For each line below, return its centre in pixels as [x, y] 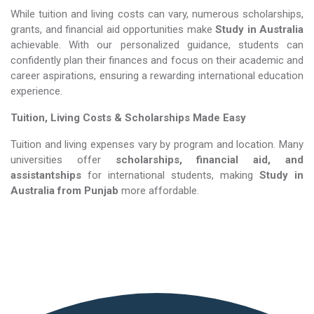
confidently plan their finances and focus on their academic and [157, 60]
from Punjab [88, 190]
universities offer [63, 159]
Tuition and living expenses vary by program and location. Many [157, 144]
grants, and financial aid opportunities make [113, 29]
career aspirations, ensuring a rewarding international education [157, 75]
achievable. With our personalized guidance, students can [157, 45]
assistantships [46, 175]
